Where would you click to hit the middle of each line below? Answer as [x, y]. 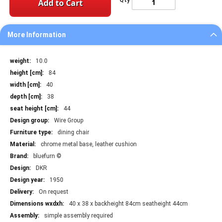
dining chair [73, 133]
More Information [37, 35]
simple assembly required [79, 216]
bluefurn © [47, 156]
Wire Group [69, 121]
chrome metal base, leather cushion [89, 144]
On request [54, 192]
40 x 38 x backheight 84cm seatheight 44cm [128, 204]
